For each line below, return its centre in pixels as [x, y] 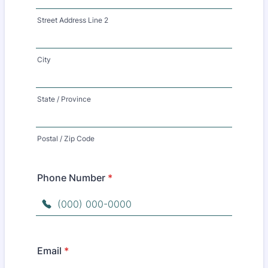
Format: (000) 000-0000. [92, 221]
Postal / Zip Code [66, 138]
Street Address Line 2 [73, 20]
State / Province [64, 99]
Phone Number [71, 178]
